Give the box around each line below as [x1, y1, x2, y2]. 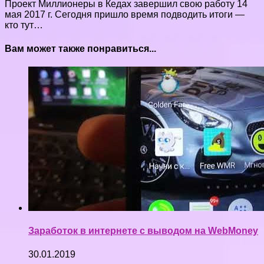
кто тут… [5, 20, 43, 31]
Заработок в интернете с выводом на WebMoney [28, 226, 258, 236]
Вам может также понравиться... [5, 43, 156, 54]
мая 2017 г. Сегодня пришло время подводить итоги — [5, 9, 245, 20]
